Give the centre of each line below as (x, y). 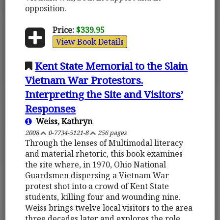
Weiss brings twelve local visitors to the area (109, 207)
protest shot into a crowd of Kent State (97, 186)
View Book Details (90, 41)
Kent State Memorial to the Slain (111, 66)
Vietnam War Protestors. (84, 80)
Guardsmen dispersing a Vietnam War (97, 175)
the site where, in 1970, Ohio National (96, 164)
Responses (51, 108)
